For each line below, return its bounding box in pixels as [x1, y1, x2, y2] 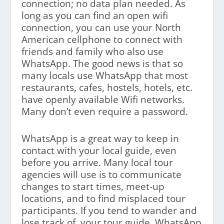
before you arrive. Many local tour [21, 155, 173, 169]
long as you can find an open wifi [21, 8, 168, 22]
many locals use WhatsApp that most [21, 68, 188, 82]
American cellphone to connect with [21, 32, 182, 46]
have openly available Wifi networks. [21, 92, 184, 106]
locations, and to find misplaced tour [21, 191, 185, 205]
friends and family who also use [21, 44, 163, 58]
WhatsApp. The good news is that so [21, 56, 183, 70]
